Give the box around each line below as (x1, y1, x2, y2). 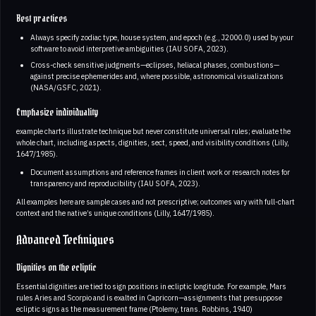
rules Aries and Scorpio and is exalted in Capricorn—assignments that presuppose (16, 292, 282, 303)
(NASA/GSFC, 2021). (30, 82, 102, 92)
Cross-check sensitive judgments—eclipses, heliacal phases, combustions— (30, 59, 279, 70)
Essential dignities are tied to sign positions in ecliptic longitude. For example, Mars (16, 281, 286, 291)
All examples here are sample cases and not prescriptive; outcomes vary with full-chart (16, 196, 295, 207)
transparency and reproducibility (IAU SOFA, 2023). (30, 178, 200, 188)
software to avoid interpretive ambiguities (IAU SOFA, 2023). (30, 44, 229, 54)
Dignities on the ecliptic (16, 259, 97, 276)
